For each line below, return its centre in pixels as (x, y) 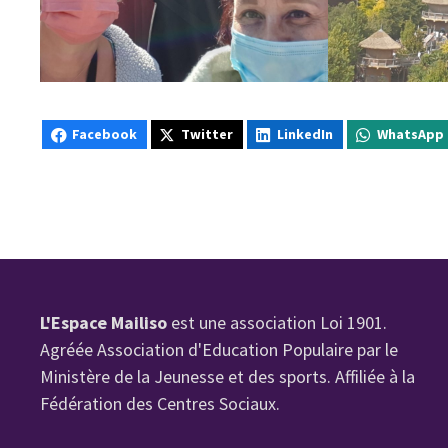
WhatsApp (411, 134)
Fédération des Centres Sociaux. (160, 404)
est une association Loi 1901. (277, 323)
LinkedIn (305, 134)
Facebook (105, 134)
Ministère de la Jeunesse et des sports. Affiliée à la (228, 377)
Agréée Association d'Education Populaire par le (219, 350)
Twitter (207, 134)
